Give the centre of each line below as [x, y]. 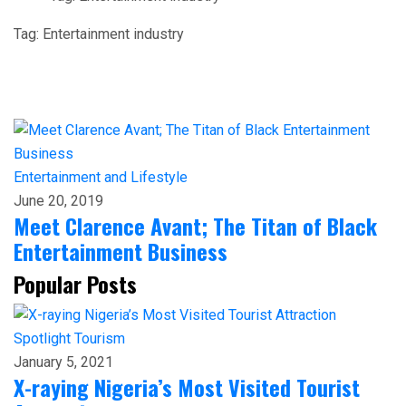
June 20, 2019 [58, 200]
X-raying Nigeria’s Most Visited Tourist [187, 387]
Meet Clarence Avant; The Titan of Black [195, 225]
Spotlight [44, 339]
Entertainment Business [121, 251]
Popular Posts [75, 283]
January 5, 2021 [63, 362]
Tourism [100, 339]
